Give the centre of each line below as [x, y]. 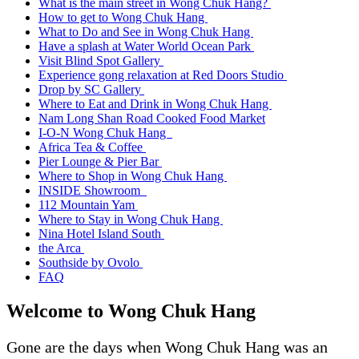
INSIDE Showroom [93, 191]
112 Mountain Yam [88, 205]
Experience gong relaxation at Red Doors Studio [163, 75]
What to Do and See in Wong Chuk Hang [146, 32]
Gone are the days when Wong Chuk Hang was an [167, 347]
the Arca [61, 248]
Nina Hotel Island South [101, 234]
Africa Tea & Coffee [92, 147]
